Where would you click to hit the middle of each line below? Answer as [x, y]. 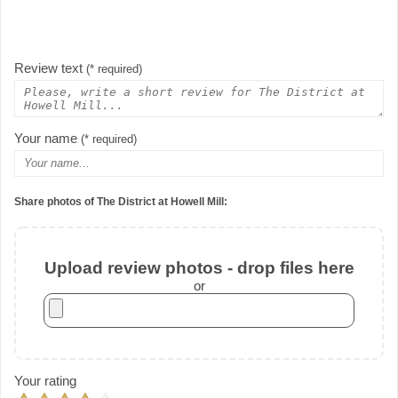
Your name [48, 139]
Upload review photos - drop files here [199, 267]
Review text [50, 68]
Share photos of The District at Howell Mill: [121, 202]
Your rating [45, 380]
